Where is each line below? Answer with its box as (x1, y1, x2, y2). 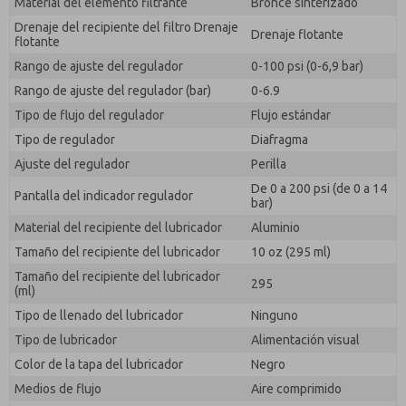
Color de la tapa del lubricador (14, 357, 183, 372)
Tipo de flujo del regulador (14, 108, 164, 122)
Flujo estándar (251, 108, 331, 122)
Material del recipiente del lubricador (14, 220, 222, 235)
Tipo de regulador (14, 132, 115, 147)
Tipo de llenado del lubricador (14, 308, 183, 323)
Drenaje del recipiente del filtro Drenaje (14, 20, 238, 34)
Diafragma (251, 132, 308, 147)
